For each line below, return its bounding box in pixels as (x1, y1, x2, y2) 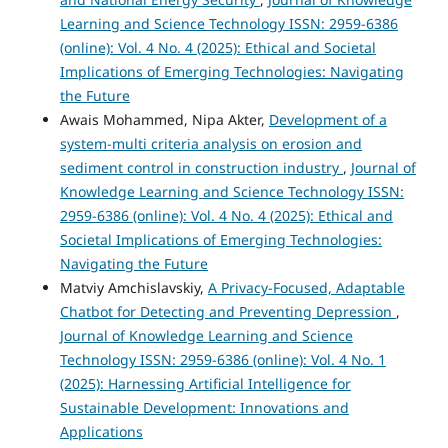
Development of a (268, 109, 387, 129)
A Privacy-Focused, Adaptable (207, 277, 405, 297)
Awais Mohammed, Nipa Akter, (59, 109, 269, 129)
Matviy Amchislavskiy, (59, 277, 208, 297)
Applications (59, 421, 143, 441)
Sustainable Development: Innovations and (59, 397, 349, 417)
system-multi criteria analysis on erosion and (59, 133, 362, 153)
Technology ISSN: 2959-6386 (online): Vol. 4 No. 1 (59, 349, 386, 369)
